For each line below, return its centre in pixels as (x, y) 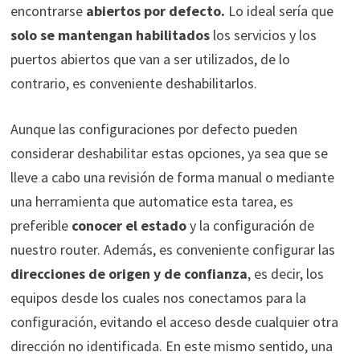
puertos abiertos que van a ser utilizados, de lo (150, 59)
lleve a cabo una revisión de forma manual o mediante (172, 177)
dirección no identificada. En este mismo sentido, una (171, 346)
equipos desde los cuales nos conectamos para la (158, 297)
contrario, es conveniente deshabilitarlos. (133, 83)
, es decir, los (285, 273)
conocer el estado (129, 225)
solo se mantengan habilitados (110, 35)
